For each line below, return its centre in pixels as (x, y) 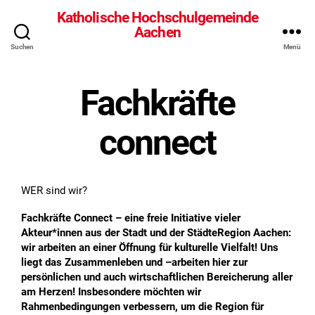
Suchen (22, 46)
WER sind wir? (54, 190)
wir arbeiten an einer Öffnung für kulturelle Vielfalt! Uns (150, 248)
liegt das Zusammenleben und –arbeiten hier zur (134, 263)
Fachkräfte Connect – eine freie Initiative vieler (131, 218)
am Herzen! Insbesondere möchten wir (111, 292)
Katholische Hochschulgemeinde (157, 18)
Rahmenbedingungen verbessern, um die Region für (142, 307)
